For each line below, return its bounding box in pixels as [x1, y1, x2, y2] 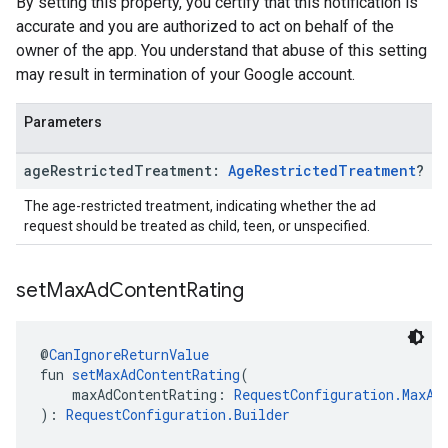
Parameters [24, 114, 102, 130]
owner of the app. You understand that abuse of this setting [16, 41, 427, 60]
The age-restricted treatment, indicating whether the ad [24, 198, 376, 214]
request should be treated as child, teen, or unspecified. [24, 218, 370, 234]
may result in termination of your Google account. [16, 65, 355, 84]
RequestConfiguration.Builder [66, 405, 290, 424]
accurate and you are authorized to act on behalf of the [16, 17, 394, 36]
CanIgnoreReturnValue [49, 345, 209, 364]
